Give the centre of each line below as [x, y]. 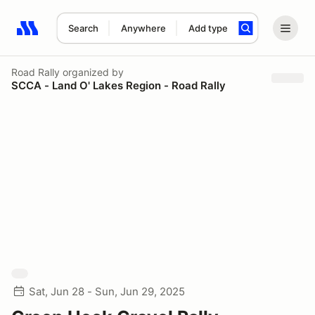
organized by [92, 72]
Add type [208, 28]
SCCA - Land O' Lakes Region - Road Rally [118, 85]
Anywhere [143, 28]
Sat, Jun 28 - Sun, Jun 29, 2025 [107, 291]
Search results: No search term [98, 36]
